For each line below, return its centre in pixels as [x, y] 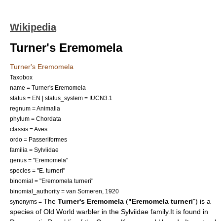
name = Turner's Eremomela [48, 88]
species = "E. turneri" [37, 170]
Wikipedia [33, 27]
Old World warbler [72, 212]
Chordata [49, 119]
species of [27, 212]
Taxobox [21, 77]
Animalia [48, 108]
